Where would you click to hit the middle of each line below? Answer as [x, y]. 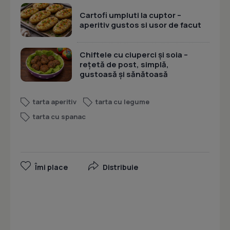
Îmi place [51, 167]
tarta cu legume [122, 102]
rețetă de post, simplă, [124, 65]
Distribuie [120, 167]
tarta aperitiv [55, 102]
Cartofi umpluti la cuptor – [130, 15]
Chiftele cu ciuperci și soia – [134, 55]
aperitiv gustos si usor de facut [140, 25]
